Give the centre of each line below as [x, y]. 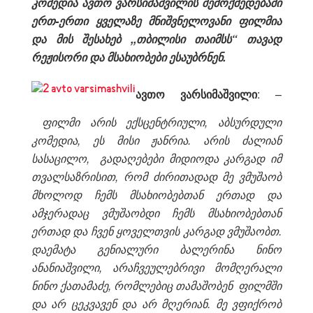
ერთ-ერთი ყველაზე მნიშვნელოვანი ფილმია [156, 20]
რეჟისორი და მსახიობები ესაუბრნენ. [129, 57]
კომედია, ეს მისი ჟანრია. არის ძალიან [156, 140]
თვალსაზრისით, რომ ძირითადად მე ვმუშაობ [156, 176]
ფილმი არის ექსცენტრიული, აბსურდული [161, 122]
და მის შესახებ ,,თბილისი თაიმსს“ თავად [156, 38]
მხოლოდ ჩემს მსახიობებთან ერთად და [156, 194]
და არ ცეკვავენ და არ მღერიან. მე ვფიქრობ [156, 303]
